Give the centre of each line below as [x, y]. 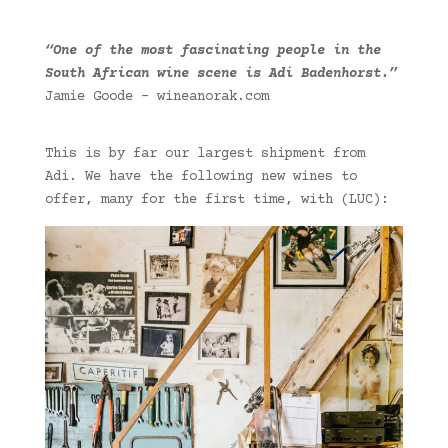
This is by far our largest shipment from [204, 153]
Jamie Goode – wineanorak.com [156, 96]
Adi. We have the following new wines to [200, 176]
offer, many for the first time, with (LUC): [216, 199]
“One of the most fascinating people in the [212, 50]
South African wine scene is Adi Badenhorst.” [220, 73]
